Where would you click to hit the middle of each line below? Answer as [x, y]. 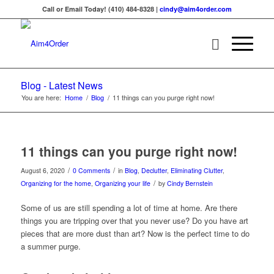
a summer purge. [50, 246]
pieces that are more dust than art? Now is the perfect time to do [135, 234]
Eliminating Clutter [196, 170]
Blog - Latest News [61, 85]
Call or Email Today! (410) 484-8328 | [101, 9]
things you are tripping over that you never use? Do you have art [134, 221]
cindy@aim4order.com [195, 9]
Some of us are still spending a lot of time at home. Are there [129, 208]
